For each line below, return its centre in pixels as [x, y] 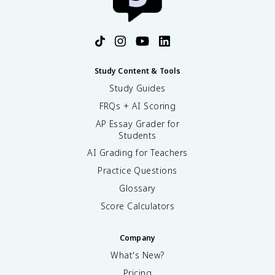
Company [137, 238]
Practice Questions [137, 170]
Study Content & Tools [137, 71]
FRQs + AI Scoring [137, 106]
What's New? [137, 255]
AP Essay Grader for [137, 123]
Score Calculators [137, 206]
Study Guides [137, 88]
